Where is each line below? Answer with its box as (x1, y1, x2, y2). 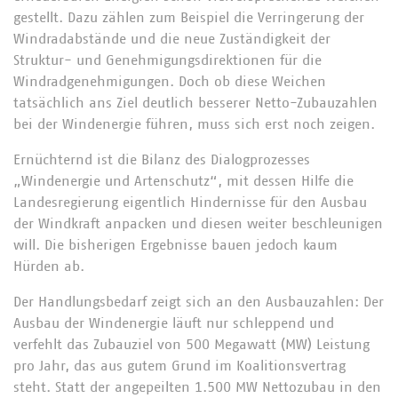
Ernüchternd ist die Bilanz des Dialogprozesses (13, 153, 310, 167)
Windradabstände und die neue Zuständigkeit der (13, 32, 330, 46)
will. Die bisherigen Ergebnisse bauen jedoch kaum (13, 238, 338, 252)
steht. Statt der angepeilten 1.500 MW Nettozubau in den (13, 380, 381, 394)
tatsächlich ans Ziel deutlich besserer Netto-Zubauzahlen (13, 96, 378, 110)
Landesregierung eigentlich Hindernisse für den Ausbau (13, 195, 367, 210)
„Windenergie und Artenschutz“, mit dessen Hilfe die (13, 174, 354, 188)
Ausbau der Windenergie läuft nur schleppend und (13, 316, 334, 330)
